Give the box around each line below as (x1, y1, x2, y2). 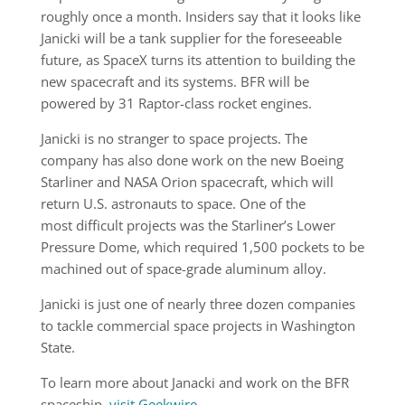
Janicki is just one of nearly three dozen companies (40, 295, 355, 314)
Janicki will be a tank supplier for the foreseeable (40, 29, 342, 48)
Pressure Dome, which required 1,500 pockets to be (40, 238, 364, 257)
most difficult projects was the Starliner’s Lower (40, 216, 335, 235)
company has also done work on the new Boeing (40, 151, 344, 170)
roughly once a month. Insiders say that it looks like (40, 7, 361, 26)
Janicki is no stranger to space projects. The (40, 129, 307, 148)
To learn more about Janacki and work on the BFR (40, 373, 349, 392)
